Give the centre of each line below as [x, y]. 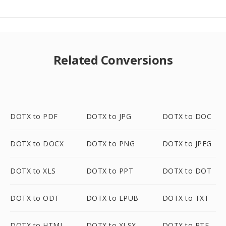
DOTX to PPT [110, 171]
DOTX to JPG [109, 116]
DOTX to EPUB [112, 198]
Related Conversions [113, 60]
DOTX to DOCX [37, 144]
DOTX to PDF [34, 116]
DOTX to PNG [110, 144]
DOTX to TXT [186, 198]
